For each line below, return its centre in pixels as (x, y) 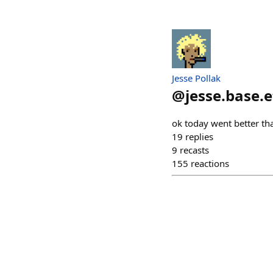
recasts (194, 150)
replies (199, 136)
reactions (210, 163)
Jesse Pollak (196, 78)
